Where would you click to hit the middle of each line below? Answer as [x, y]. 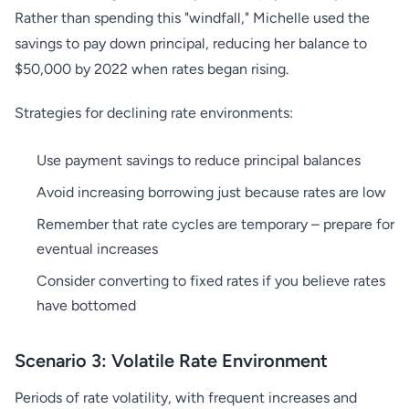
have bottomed [86, 305]
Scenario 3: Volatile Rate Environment [171, 361]
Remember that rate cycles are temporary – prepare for [215, 224]
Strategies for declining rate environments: [154, 113]
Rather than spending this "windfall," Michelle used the [192, 18]
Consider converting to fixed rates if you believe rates [211, 281]
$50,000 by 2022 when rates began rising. [152, 69]
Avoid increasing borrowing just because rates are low [211, 192]
